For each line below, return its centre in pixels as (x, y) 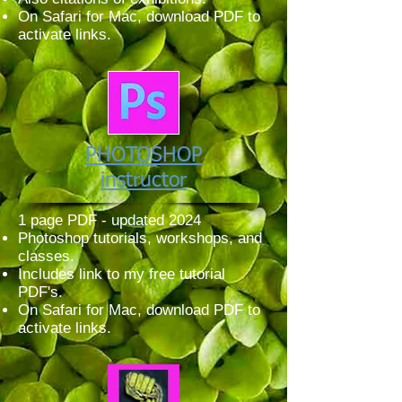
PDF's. (40, 292)
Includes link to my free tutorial (122, 274)
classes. (48, 256)
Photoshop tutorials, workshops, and (140, 238)
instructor (144, 181)
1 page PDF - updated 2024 (109, 220)
